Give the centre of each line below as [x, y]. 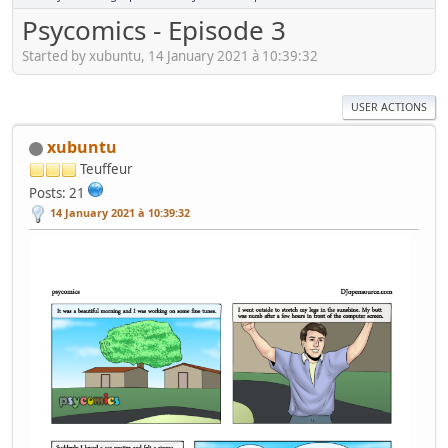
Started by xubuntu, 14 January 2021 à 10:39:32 [170, 55]
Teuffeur [106, 168]
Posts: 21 [57, 192]
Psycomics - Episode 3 [154, 30]
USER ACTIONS [389, 106]
